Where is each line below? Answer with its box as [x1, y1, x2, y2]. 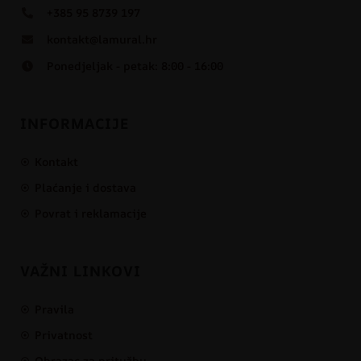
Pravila [34, 301, 74, 317]
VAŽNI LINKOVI [20, 261, 141, 281]
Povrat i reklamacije [34, 205, 147, 222]
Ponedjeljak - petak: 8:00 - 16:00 [46, 58, 223, 74]
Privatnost [34, 327, 93, 343]
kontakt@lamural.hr [46, 31, 157, 48]
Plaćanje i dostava [34, 180, 136, 196]
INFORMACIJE [20, 114, 130, 134]
